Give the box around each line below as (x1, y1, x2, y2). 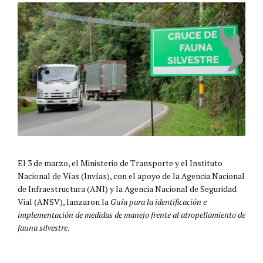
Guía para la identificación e (110, 195, 207, 207)
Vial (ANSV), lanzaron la (18, 195, 110, 207)
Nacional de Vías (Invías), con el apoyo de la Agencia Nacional (18, 170, 245, 181)
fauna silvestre (18, 221, 68, 233)
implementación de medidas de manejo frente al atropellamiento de (18, 208, 245, 220)
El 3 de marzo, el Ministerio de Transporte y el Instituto (18, 157, 222, 168)
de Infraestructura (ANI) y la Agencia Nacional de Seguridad (18, 183, 237, 194)
